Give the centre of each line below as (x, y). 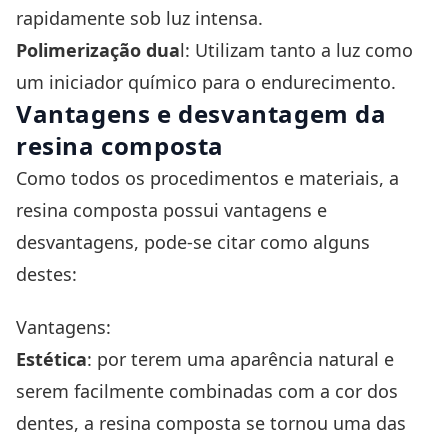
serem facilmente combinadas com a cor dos (207, 391)
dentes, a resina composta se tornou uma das (211, 423)
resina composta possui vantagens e (171, 210)
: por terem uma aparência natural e (240, 359)
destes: (49, 274)
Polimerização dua (98, 50)
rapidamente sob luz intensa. (139, 18)
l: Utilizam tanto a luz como (296, 50)
